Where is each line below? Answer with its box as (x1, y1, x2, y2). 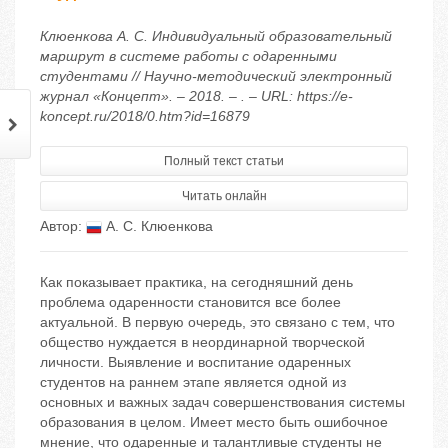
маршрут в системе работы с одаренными (40, 48, 337, 65)
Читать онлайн (181, 189, 267, 204)
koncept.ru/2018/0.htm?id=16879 (40, 108, 250, 125)
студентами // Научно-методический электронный (40, 68, 392, 85)
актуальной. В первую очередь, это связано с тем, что (40, 314, 395, 331)
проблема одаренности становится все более (40, 294, 341, 311)
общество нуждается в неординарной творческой (40, 334, 365, 351)
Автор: (40, 218, 86, 235)
